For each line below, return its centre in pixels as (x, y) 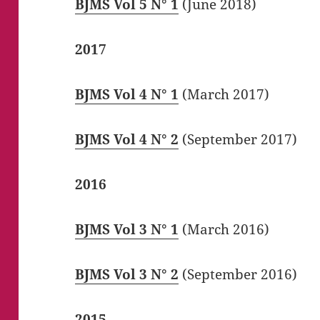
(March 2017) (224, 95)
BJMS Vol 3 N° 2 (127, 275)
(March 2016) (224, 230)
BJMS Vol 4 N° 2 (127, 140)
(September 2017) (238, 140)
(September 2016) (238, 275)
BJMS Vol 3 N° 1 (127, 230)
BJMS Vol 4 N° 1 (127, 95)
